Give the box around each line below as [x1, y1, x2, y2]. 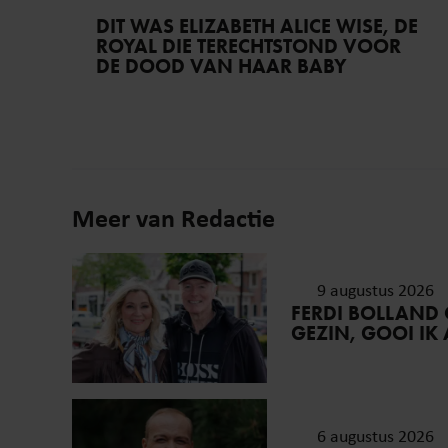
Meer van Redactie [72, 200, 275, 236]
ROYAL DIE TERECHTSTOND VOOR [96, 34, 401, 59]
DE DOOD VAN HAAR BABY [96, 54, 347, 79]
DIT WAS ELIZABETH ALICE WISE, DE [96, 14, 418, 39]
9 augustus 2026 [316, 278, 434, 302]
